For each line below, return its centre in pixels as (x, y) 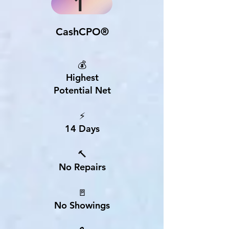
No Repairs (82, 167)
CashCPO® (82, 32)
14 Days (82, 129)
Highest (82, 77)
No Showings (82, 205)
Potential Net (82, 90)
